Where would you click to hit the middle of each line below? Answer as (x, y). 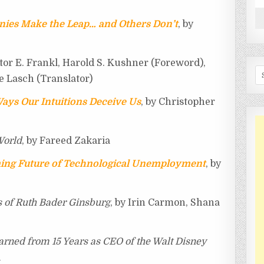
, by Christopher (178, 102)
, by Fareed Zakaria (66, 141)
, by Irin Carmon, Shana (165, 203)
